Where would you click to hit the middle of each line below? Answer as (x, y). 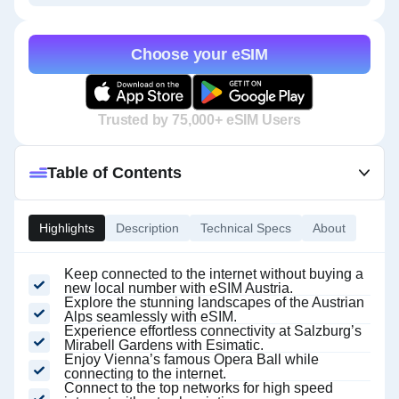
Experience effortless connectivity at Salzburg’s (213, 331)
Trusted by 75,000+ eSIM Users (199, 120)
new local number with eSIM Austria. (179, 288)
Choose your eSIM (199, 54)
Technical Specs (246, 228)
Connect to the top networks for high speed (199, 388)
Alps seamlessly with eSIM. (151, 317)
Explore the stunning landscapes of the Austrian (214, 302)
